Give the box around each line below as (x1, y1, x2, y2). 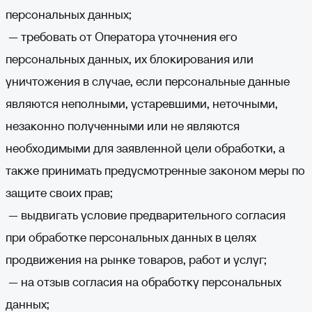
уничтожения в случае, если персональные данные (6, 73, 290, 89)
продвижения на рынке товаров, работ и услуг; (6, 251, 267, 267)
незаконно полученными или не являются (6, 118, 240, 134)
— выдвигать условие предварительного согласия (6, 207, 286, 223)
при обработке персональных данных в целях (6, 229, 256, 245)
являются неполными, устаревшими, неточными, (6, 95, 278, 111)
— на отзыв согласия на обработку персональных (6, 274, 281, 290)
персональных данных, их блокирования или (6, 51, 253, 67)
